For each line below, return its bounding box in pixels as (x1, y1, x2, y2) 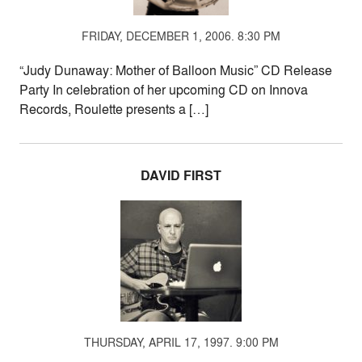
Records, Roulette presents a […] (19, 100, 208, 119)
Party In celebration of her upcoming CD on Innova (19, 81, 308, 99)
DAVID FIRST (141, 166, 221, 186)
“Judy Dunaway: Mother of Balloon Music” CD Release (19, 61, 332, 80)
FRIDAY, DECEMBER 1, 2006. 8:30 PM (82, 28, 280, 44)
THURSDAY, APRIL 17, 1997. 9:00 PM (83, 335, 279, 351)
